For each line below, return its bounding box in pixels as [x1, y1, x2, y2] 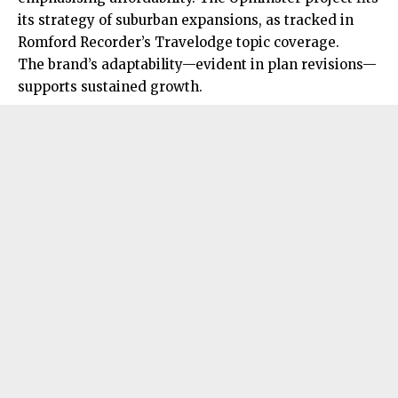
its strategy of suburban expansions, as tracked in [18, 12, 354, 29]
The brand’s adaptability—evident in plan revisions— [18, 56, 377, 74]
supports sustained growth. [18, 78, 203, 96]
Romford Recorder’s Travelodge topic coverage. [18, 34, 339, 52]
